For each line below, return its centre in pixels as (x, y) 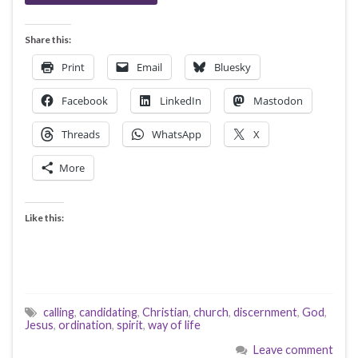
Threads (81, 134)
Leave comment (293, 349)
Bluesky (233, 67)
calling (59, 312)
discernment (265, 312)
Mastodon (278, 100)
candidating (108, 312)
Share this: (48, 39)
